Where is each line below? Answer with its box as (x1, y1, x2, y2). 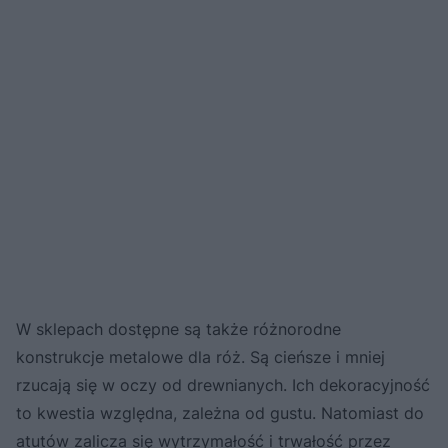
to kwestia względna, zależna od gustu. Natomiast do (16, 402, 424, 423)
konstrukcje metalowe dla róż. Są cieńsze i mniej (16, 346, 385, 367)
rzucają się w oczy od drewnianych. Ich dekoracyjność (16, 374, 430, 395)
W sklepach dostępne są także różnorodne (16, 318, 341, 339)
